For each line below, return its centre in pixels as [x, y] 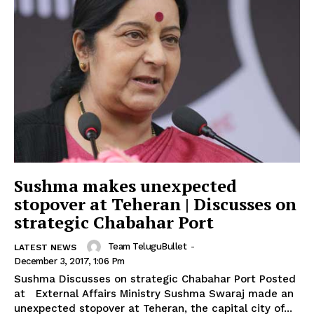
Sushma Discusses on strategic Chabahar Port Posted [137, 279]
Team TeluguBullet [147, 246]
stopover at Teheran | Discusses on [155, 204]
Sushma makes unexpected [125, 185]
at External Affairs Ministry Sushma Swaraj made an [154, 293]
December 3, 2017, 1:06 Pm [69, 261]
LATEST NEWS [45, 247]
